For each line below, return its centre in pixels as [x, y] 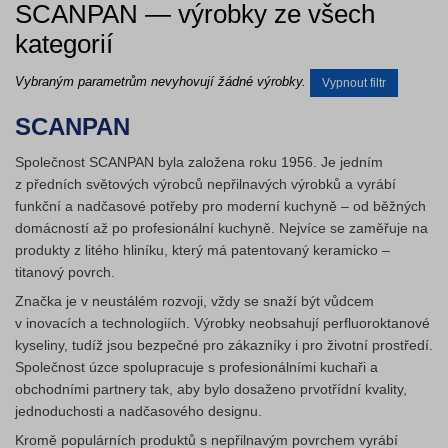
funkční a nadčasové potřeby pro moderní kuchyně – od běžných [220, 206]
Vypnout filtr [354, 83]
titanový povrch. [65, 272]
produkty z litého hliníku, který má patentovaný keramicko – [202, 250]
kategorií [64, 44]
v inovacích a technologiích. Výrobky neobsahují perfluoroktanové [222, 323]
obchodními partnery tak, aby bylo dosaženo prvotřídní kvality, [211, 389]
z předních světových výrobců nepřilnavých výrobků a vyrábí [205, 184]
